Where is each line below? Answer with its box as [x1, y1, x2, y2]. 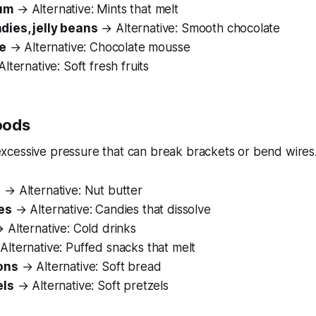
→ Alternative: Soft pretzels [13, 279, 169, 293]
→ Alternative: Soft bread [18, 260, 162, 274]
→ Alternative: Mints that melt [13, 2, 178, 17]
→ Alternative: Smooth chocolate [97, 21, 281, 36]
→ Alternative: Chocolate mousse [6, 40, 190, 55]
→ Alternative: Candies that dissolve [11, 202, 211, 217]
